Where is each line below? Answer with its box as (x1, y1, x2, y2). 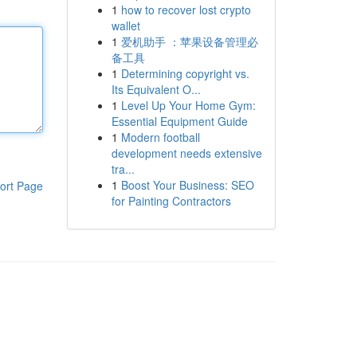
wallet (111, 18, 140, 33)
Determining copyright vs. (120, 65, 249, 81)
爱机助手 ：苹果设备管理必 (120, 33, 258, 49)
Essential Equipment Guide (111, 113, 248, 129)
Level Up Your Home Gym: (120, 97, 256, 113)
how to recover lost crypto (120, 2, 251, 18)
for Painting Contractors (111, 193, 231, 209)
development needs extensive (111, 145, 262, 161)
